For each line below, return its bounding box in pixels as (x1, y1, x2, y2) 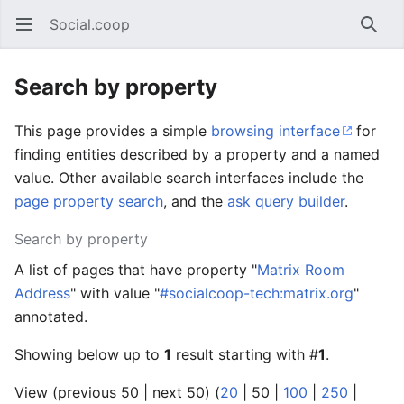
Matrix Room (257, 261, 344, 279)
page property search (14, 192, 163, 210)
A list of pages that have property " (14, 261, 257, 279)
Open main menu (27, 24, 39, 42)
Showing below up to (14, 345, 164, 363)
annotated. (14, 308, 87, 326)
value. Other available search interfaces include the (14, 169, 363, 187)
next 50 (152, 383, 205, 401)
